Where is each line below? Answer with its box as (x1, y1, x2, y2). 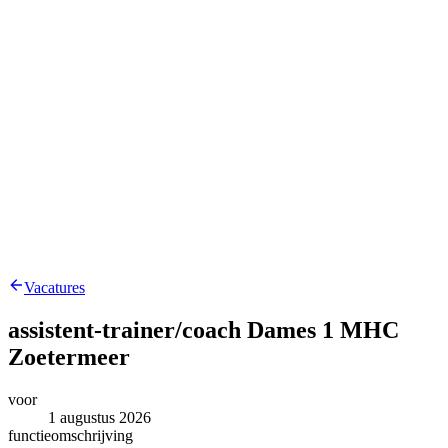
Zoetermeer (8, 344, 130, 371)
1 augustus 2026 (48, 409, 151, 427)
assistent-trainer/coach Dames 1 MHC (8, 317, 399, 344)
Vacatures (24, 279, 85, 297)
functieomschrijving (8, 427, 133, 445)
